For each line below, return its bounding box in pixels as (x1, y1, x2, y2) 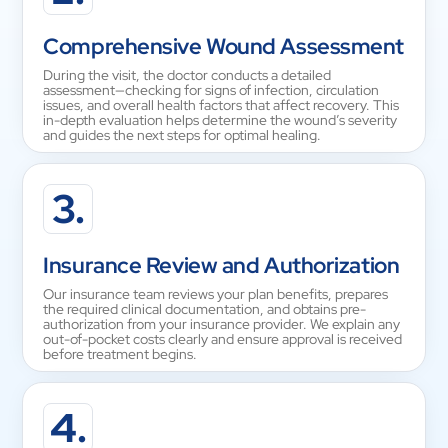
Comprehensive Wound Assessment (43, 31, 404, 62)
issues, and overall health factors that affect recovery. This (43, 95, 400, 115)
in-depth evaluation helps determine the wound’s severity (43, 110, 398, 130)
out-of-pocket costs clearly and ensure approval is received (43, 329, 403, 349)
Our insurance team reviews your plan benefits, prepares (43, 284, 389, 304)
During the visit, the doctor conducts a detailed (43, 65, 332, 85)
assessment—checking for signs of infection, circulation (43, 80, 380, 100)
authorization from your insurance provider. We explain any (43, 314, 401, 334)
